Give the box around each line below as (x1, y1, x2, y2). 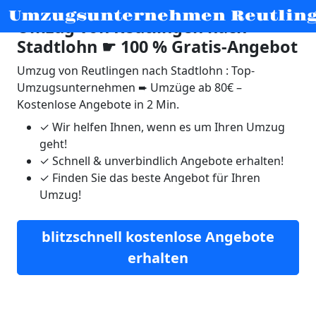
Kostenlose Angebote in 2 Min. (17, 97, 179, 112)
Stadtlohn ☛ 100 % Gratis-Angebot (17, 35, 298, 58)
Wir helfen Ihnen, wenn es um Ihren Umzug (49, 119, 285, 135)
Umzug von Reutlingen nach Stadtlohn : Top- (17, 63, 255, 78)
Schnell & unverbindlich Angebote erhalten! (49, 153, 284, 169)
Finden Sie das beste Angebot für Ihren (49, 170, 260, 186)
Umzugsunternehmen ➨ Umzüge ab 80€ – (17, 80, 242, 95)
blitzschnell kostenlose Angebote (42, 227, 274, 246)
